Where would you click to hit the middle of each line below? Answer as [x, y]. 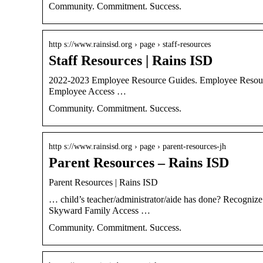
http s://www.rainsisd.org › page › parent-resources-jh [137, 146]
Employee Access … [87, 91]
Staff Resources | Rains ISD [131, 60]
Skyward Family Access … [100, 210]
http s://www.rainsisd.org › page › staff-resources [130, 44]
